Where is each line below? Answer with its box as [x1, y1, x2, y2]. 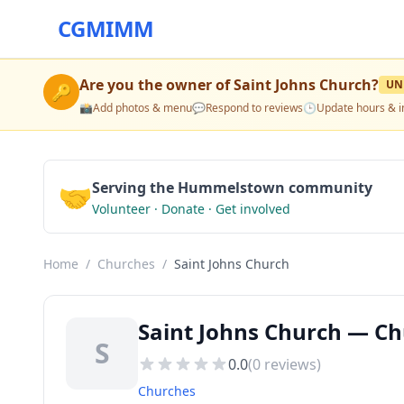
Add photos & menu [93, 100, 192, 115]
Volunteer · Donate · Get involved [92, 200, 290, 217]
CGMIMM [58, 14, 154, 43]
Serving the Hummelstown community [92, 178, 372, 197]
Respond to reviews [206, 100, 303, 115]
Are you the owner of [79, 75, 234, 95]
